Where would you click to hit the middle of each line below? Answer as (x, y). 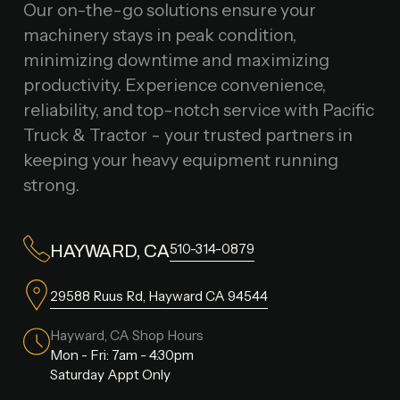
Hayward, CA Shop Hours (126, 336)
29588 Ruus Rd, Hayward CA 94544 (158, 296)
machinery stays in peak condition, (159, 34)
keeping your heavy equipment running (180, 159)
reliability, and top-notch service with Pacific (198, 109)
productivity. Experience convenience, (174, 84)
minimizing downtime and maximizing (176, 59)
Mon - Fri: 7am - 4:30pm (121, 355)
